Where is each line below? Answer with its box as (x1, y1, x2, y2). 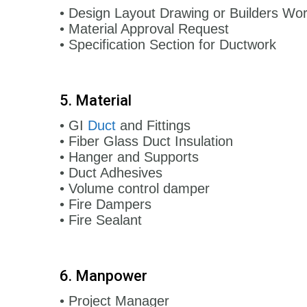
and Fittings (116, 117, 191, 133)
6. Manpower (60, 267, 147, 284)
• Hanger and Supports (60, 149, 199, 164)
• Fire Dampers (60, 196, 151, 212)
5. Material (60, 91, 132, 109)
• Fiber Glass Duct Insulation (60, 133, 233, 149)
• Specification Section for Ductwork (60, 36, 276, 52)
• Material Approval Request (60, 21, 229, 36)
